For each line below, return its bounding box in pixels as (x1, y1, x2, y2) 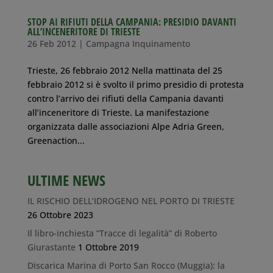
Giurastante (27, 241, 76, 253)
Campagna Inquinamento (85, 37, 190, 49)
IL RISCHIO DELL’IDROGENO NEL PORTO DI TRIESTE (27, 194, 235, 207)
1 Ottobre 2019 (77, 241, 139, 253)
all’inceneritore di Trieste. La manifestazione (27, 106, 209, 118)
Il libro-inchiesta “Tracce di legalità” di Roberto (27, 227, 217, 239)
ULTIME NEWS (27, 169, 105, 190)
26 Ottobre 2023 (27, 208, 93, 221)
